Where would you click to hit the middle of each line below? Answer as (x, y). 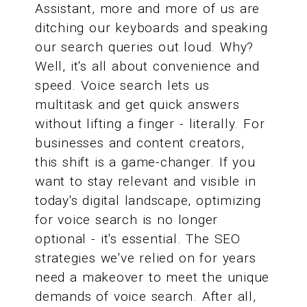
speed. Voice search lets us (122, 86)
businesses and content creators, (140, 143)
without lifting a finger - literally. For (150, 124)
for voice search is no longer (127, 220)
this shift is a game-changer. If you (145, 162)
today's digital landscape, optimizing (148, 201)
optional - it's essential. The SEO (138, 239)
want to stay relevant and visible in (146, 182)
